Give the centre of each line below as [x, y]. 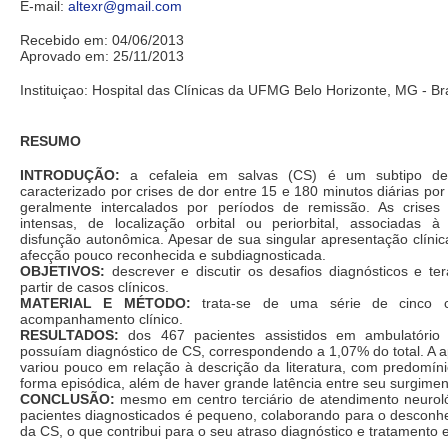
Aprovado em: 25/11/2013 [102, 56]
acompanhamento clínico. [101, 319]
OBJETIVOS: [62, 271]
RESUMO [50, 141]
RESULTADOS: [69, 335]
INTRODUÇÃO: [70, 175]
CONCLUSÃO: [67, 399]
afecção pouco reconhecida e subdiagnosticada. [173, 255]
